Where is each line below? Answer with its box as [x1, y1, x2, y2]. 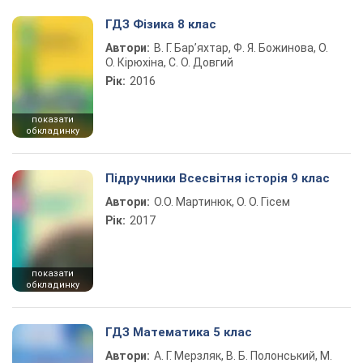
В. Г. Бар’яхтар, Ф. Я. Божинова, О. [154, 41, 328, 54]
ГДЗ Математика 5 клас [105, 325, 252, 340]
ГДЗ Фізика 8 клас [105, 17, 216, 32]
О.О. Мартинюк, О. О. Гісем [154, 195, 290, 208]
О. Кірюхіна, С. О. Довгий [105, 56, 233, 69]
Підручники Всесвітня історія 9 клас [105, 171, 330, 186]
